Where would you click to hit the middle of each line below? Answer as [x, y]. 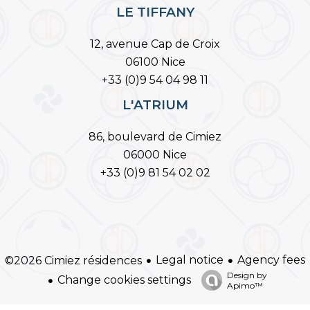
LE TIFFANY [155, 12]
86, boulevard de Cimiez [155, 137]
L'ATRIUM [155, 105]
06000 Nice [155, 155]
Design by [247, 275]
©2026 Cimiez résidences [73, 260]
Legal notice [190, 260]
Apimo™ [245, 286]
